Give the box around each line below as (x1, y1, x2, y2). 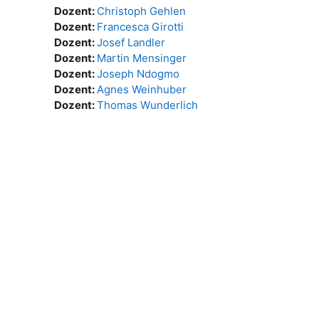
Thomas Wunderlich (97, 98, 198, 112)
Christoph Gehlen (97, 4, 186, 18)
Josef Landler (97, 36, 165, 49)
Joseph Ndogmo (97, 67, 179, 80)
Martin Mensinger (97, 51, 187, 65)
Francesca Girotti (97, 20, 184, 33)
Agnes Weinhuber (97, 83, 187, 96)
